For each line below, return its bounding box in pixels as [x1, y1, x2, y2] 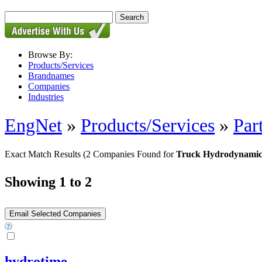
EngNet [5, 115, 62, 136]
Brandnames [28, 71, 74, 81]
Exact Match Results [5, 149, 83, 159]
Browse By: [28, 50, 73, 60]
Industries [28, 92, 64, 102]
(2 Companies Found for [83, 149, 176, 159]
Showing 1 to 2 [5, 174, 92, 189]
